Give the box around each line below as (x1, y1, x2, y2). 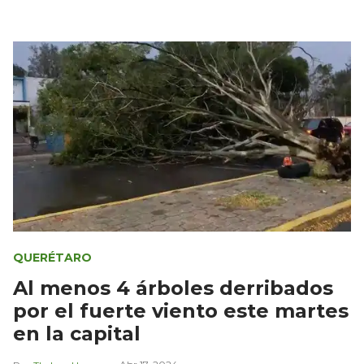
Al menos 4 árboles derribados (13, 275, 333, 300)
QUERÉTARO (13, 249, 92, 265)
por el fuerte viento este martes (13, 298, 349, 323)
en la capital (13, 321, 141, 345)
